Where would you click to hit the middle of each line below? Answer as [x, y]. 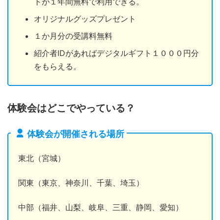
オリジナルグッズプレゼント [85, 19]
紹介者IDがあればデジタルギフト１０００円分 [116, 53]
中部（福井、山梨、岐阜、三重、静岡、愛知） [101, 207]
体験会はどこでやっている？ [71, 108]
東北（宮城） [42, 158]
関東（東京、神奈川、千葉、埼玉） [81, 183]
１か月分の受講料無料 [73, 36]
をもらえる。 [57, 67]
